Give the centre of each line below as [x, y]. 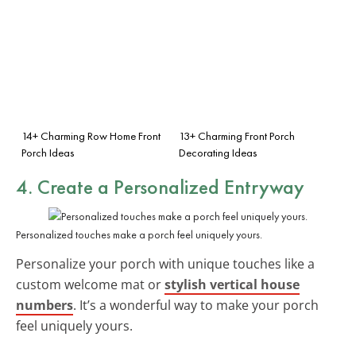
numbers [44, 305]
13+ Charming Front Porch [237, 135]
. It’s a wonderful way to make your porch [196, 305]
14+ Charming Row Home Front [91, 135]
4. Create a [65, 186]
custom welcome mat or [90, 284]
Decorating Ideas [218, 152]
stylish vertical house [232, 284]
